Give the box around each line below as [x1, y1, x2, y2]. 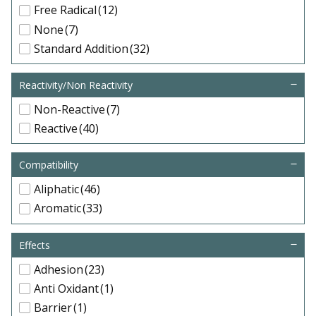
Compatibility [19, 158, 78, 172]
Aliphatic [34, 181, 79, 197]
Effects [19, 238, 50, 252]
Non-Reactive [34, 101, 105, 117]
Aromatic [34, 200, 81, 217]
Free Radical [34, 2, 97, 18]
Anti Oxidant [34, 280, 99, 296]
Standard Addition [34, 40, 128, 56]
